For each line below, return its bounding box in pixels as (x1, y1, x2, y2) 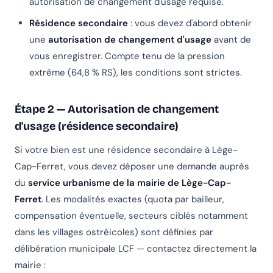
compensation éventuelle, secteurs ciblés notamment (15, 210, 248, 222)
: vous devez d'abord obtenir (128, 17, 252, 30)
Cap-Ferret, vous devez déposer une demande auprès (15, 160, 249, 173)
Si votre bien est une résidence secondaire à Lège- (15, 144, 238, 157)
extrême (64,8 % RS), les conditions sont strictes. (29, 66, 242, 79)
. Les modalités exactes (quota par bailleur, (41, 193, 224, 206)
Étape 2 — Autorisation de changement (15, 102, 219, 116)
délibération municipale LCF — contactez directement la (15, 243, 257, 255)
